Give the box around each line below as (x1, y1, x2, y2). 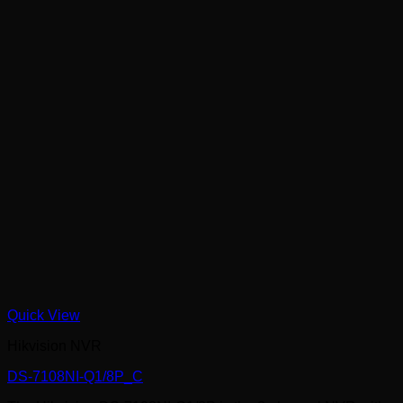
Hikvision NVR (7, 338, 102, 354)
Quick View (7, 308, 80, 324)
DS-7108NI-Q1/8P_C (7, 369, 143, 385)
